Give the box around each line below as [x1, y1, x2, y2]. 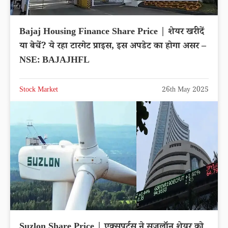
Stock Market [19, 85, 58, 97]
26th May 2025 [162, 85, 209, 97]
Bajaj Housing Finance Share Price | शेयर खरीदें [19, 25, 204, 40]
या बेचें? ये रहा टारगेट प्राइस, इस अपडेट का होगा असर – [19, 40, 206, 54]
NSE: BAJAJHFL [19, 54, 90, 69]
